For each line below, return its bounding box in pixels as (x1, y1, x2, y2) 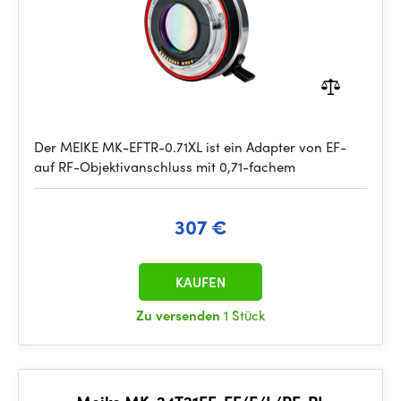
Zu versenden (136, 305, 224, 325)
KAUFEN (175, 272, 226, 292)
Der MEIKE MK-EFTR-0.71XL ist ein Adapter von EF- (34, 137, 346, 157)
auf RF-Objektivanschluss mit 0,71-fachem (34, 157, 295, 176)
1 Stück (224, 305, 265, 325)
